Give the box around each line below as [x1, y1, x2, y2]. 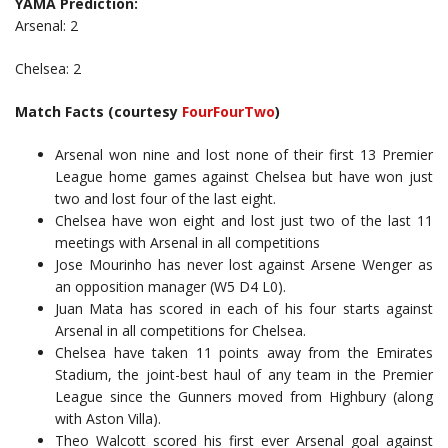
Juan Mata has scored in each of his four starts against [55, 299, 433, 319]
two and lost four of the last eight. [55, 189, 276, 209]
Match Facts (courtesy [15, 102, 182, 122]
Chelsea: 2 [15, 59, 81, 79]
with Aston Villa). [55, 409, 161, 429]
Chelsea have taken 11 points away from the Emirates [55, 343, 433, 363]
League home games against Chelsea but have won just [55, 167, 433, 187]
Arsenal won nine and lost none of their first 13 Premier [55, 145, 433, 165]
